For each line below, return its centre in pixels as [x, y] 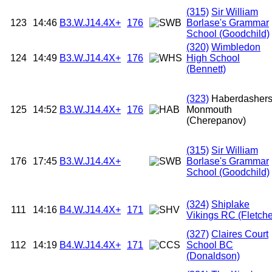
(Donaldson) [213, 256]
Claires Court [240, 234]
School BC [210, 245]
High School [213, 58]
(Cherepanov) [216, 121]
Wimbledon [236, 47]
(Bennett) [206, 69]
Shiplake [230, 205]
